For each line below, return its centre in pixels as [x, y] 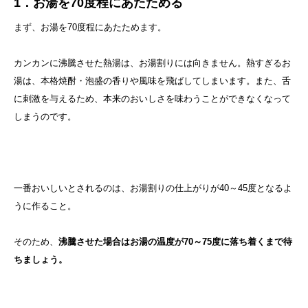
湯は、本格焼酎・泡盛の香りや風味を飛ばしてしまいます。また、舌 [152, 81]
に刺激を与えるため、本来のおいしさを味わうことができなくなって [152, 99]
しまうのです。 [45, 117]
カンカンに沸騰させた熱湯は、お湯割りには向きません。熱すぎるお [152, 63]
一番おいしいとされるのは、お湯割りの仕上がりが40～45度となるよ [153, 188]
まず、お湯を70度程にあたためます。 [90, 27]
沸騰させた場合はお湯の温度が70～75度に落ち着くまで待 [175, 242]
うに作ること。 [45, 206]
